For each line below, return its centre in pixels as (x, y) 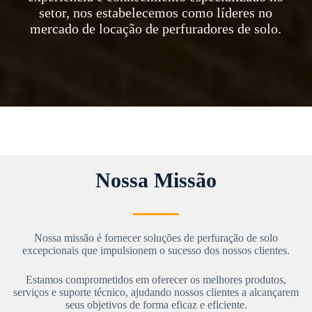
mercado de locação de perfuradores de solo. (156, 29)
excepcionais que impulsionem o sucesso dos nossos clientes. (156, 250)
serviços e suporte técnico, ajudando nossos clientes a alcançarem (156, 292)
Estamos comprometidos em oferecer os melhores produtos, (156, 280)
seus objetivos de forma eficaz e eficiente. (156, 305)
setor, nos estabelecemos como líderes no (156, 13)
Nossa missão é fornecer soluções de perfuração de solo (156, 238)
